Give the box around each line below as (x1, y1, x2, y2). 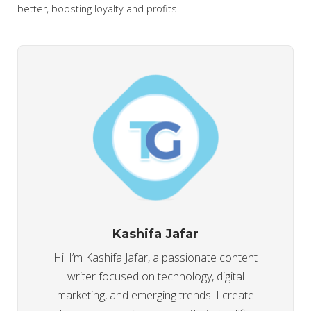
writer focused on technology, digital (67, 269, 244, 284)
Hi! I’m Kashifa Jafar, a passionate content (53, 250, 258, 265)
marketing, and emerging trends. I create (57, 287, 254, 303)
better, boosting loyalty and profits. (17, 2, 179, 15)
